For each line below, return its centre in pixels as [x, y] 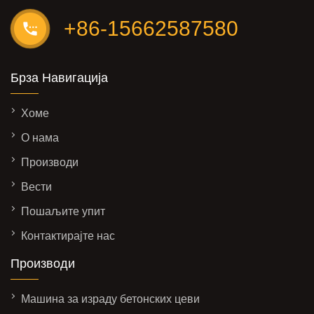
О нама [40, 138]
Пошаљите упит [63, 212]
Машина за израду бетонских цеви [110, 299]
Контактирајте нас [68, 236]
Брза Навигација [59, 78]
